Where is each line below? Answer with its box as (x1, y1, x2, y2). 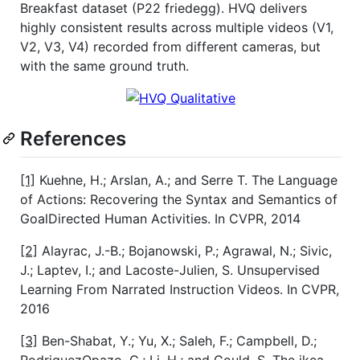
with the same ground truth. (20, 57, 189, 74)
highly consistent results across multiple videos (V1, (20, 18, 333, 35)
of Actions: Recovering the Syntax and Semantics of (20, 191, 337, 208)
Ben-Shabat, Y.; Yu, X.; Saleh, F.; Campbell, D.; (38, 333, 317, 350)
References (20, 126, 126, 150)
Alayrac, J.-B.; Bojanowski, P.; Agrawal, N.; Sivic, (38, 243, 332, 260)
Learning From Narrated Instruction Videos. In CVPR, (20, 281, 339, 298)
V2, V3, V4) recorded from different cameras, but (20, 38, 321, 55)
